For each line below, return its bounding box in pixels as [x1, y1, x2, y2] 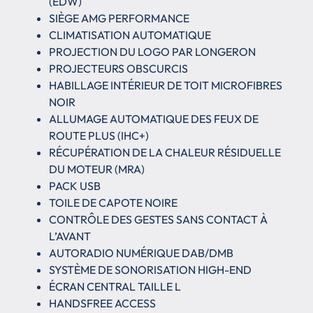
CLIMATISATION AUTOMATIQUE [49, 27, 211, 42]
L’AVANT [49, 228, 91, 243]
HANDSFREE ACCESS [49, 296, 156, 310]
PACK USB [49, 178, 101, 193]
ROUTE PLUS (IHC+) [49, 128, 149, 143]
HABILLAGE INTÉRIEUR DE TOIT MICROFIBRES [49, 78, 282, 92]
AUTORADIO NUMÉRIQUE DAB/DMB [49, 245, 233, 260]
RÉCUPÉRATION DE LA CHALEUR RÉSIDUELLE [49, 145, 281, 159]
